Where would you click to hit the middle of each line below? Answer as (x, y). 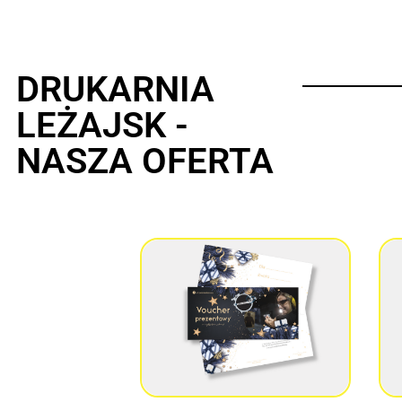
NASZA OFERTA (145, 162)
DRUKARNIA (115, 90)
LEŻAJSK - (102, 126)
